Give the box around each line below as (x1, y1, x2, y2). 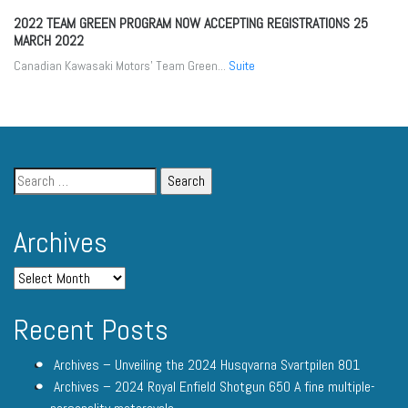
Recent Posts (14, 311, 168, 348)
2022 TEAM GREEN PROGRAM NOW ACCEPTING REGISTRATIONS (14, 13, 353, 33)
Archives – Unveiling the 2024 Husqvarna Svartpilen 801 (54, 354, 360, 374)
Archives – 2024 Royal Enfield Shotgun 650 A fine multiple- (54, 376, 375, 396)
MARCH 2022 (14, 30, 84, 50)
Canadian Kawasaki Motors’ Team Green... (14, 56, 229, 74)
